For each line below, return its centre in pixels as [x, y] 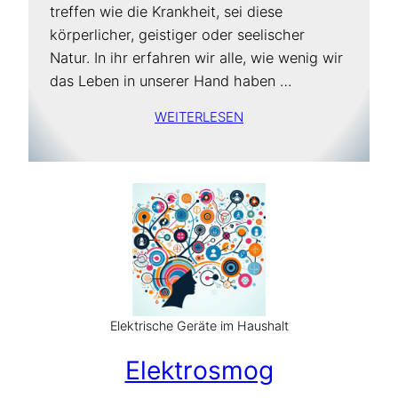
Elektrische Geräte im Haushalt [199, 325]
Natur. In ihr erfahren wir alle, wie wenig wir [196, 57]
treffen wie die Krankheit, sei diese [166, 11]
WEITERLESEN [199, 116]
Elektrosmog [199, 371]
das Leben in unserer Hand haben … [171, 80]
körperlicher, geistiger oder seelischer [177, 34]
